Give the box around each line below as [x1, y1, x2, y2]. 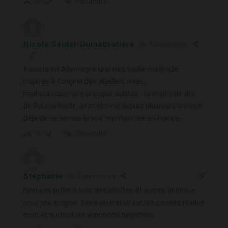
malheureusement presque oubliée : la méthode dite [23, 89, 196, 98]
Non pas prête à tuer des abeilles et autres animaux [23, 185, 195, 195]
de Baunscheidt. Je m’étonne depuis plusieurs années [23, 101, 202, 110]
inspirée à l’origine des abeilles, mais [23, 76, 144, 86]
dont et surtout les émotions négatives [23, 210, 154, 219]
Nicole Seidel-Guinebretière [23, 39, 135, 49]
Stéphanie [23, 171, 64, 181]
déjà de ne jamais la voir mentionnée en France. [23, 113, 182, 123]
